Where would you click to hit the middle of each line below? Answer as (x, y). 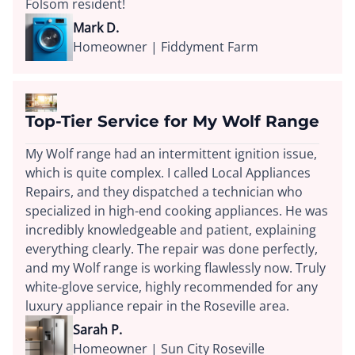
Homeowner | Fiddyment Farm (166, 47)
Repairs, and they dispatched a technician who (164, 191)
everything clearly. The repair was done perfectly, (172, 248)
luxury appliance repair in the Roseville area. (157, 305)
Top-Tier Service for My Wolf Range (172, 121)
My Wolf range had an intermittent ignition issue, (171, 153)
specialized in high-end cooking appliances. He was (177, 210)
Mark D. (96, 28)
